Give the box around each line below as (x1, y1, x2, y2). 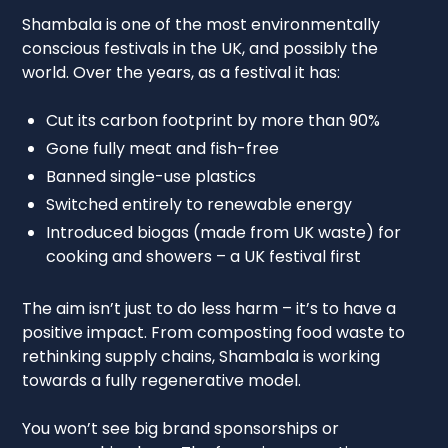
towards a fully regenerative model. (22, 368, 302, 392)
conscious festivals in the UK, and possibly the (22, 36, 379, 60)
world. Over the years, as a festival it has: (22, 60, 341, 84)
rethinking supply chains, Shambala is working (22, 344, 381, 368)
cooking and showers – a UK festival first (46, 244, 362, 268)
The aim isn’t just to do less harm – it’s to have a (22, 296, 397, 320)
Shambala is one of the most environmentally (22, 12, 381, 36)
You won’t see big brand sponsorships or (22, 416, 340, 440)
